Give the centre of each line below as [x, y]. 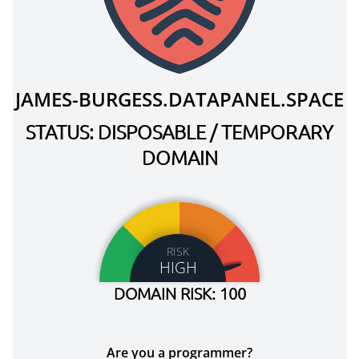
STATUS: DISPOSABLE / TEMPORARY [179, 131]
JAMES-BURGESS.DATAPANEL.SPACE [179, 99]
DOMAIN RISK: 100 [179, 293]
